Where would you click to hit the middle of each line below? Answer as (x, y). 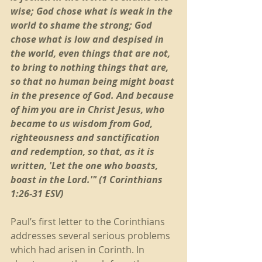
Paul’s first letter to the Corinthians (89, 222)
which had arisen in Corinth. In (79, 250)
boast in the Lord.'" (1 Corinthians (88, 180)
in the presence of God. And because (93, 95)
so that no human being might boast (94, 81)
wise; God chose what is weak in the (93, 11)
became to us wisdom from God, (83, 123)
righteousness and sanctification (86, 137)
